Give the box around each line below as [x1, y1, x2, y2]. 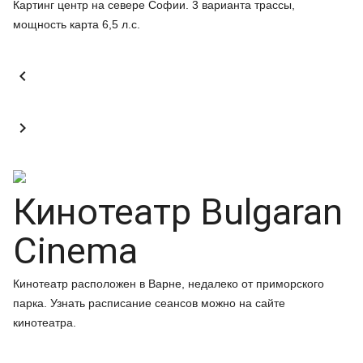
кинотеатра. [13, 316, 76, 329]
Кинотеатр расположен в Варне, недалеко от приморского [13, 277, 324, 290]
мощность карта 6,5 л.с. [13, 18, 140, 31]
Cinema [13, 229, 138, 272]
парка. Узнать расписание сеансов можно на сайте [13, 297, 285, 310]
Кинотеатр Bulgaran [13, 190, 343, 233]
